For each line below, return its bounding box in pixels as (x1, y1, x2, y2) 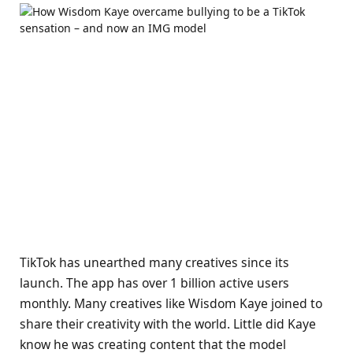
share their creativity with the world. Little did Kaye (20, 315, 316, 333)
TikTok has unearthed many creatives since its (20, 254, 289, 272)
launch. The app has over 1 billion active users (20, 274, 289, 292)
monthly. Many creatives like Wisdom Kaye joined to (20, 295, 322, 313)
